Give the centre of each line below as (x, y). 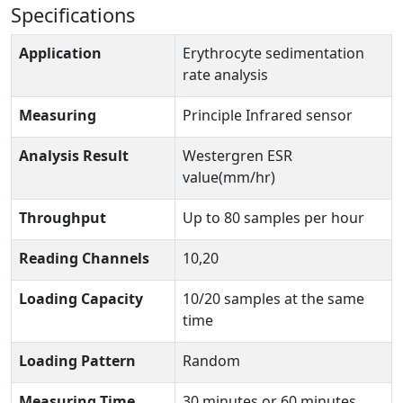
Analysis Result (74, 156)
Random (211, 361)
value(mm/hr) (229, 177)
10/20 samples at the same (273, 299)
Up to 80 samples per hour (273, 218)
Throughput (63, 218)
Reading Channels (84, 258)
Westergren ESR (237, 156)
